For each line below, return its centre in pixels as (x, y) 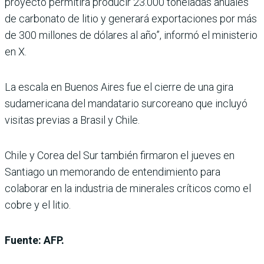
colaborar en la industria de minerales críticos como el (128, 189)
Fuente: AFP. (34, 240)
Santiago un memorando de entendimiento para (113, 172)
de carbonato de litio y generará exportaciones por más (131, 19)
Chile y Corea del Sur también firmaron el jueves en (120, 156)
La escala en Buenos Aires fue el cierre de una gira (119, 87)
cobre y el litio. (38, 205)
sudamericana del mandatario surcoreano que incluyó (126, 104)
